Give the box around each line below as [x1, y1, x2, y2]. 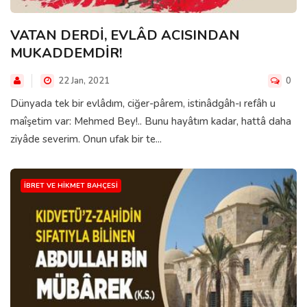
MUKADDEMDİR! [10, 43, 122, 62]
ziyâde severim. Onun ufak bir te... [10, 132, 162, 146]
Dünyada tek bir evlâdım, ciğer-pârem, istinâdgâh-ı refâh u [10, 96, 275, 110]
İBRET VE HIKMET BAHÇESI [24, 180, 118, 191]
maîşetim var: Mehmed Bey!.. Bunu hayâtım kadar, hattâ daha [10, 114, 291, 128]
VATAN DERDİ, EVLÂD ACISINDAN [10, 25, 240, 45]
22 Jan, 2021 [56, 74, 110, 87]
